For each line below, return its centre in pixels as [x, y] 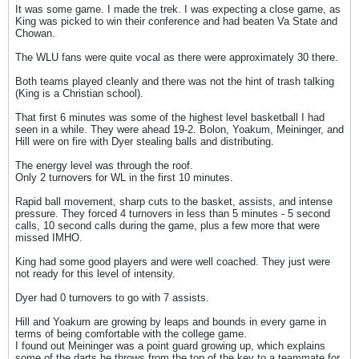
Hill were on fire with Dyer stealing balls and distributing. [145, 141]
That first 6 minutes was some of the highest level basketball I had [170, 117]
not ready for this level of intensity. [95, 274]
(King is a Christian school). [79, 93]
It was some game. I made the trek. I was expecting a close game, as [178, 9]
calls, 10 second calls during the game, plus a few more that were [167, 226]
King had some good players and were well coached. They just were [173, 262]
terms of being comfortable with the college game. [131, 334]
